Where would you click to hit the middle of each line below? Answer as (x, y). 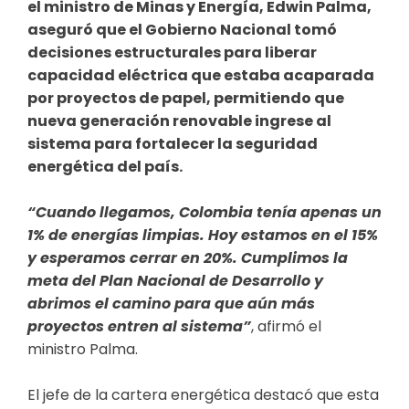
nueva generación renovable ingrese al (179, 121)
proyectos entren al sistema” (139, 327)
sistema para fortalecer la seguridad (173, 144)
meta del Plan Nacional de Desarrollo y (175, 281)
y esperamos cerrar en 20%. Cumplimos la (188, 258)
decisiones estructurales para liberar (172, 53)
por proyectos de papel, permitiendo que (186, 99)
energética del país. (105, 167)
